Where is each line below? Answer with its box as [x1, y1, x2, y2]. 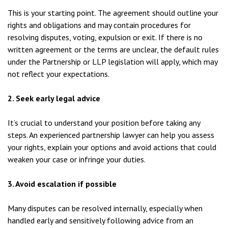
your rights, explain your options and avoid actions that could [8, 142, 216, 152]
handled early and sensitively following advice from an [8, 215, 193, 225]
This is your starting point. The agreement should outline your [8, 8, 218, 18]
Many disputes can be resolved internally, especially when [8, 203, 203, 213]
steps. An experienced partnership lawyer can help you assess [8, 130, 214, 140]
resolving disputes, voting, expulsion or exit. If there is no [8, 32, 203, 42]
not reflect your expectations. [8, 69, 109, 79]
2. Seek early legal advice [8, 93, 100, 103]
